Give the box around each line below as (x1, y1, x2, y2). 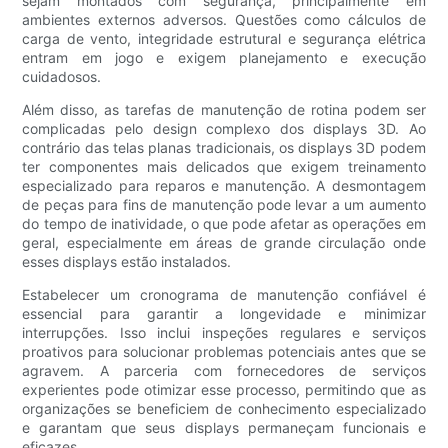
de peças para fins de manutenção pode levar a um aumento (22, 196, 426, 214)
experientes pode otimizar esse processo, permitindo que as (22, 381, 426, 399)
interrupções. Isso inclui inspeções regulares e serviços (22, 324, 426, 342)
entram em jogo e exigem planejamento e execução (22, 49, 426, 67)
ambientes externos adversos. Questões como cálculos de (22, 11, 426, 29)
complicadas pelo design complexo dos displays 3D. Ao (22, 120, 426, 138)
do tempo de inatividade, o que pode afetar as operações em (22, 215, 426, 233)
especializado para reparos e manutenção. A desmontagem (22, 177, 426, 195)
